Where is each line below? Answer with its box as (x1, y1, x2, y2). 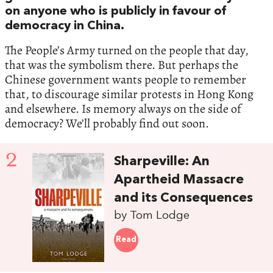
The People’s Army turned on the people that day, (5, 42, 249, 59)
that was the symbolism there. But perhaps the (5, 57, 238, 74)
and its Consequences (114, 192, 253, 205)
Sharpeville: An (114, 155, 210, 169)
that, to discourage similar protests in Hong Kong (5, 86, 253, 103)
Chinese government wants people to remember (5, 71, 246, 88)
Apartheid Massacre (114, 174, 244, 187)
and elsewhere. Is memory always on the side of (5, 101, 241, 118)
